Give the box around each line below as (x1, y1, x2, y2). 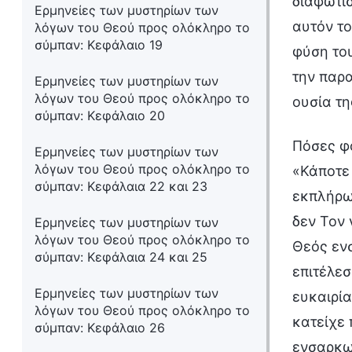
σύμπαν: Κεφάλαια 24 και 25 (35, 249, 207, 265)
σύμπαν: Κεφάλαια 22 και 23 (35, 178, 207, 194)
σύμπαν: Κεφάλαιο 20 (35, 108, 165, 123)
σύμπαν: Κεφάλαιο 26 (35, 320, 165, 335)
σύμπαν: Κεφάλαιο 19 (35, 37, 163, 53)
